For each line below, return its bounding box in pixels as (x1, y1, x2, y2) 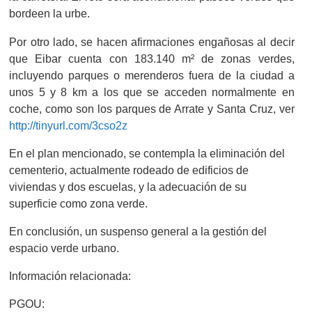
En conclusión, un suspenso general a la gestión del (9, 224, 267, 237)
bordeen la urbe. (9, 7, 91, 20)
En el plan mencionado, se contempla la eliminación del (9, 146, 286, 159)
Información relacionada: (9, 270, 132, 283)
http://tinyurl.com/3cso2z (9, 118, 128, 132)
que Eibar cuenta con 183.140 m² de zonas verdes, (9, 52, 295, 65)
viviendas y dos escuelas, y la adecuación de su (9, 180, 247, 193)
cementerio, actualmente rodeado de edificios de (9, 163, 249, 176)
